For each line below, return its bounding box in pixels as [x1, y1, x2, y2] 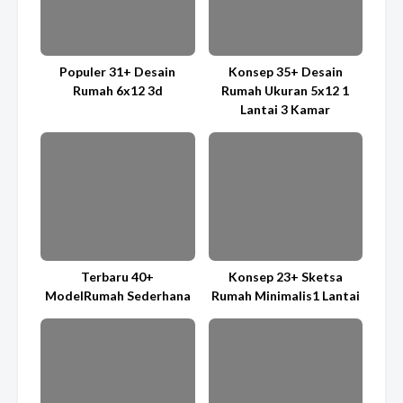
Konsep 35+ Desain [228, 63, 343, 79]
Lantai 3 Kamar [240, 101, 331, 117]
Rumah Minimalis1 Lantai [210, 287, 360, 303]
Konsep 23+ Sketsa [228, 268, 343, 284]
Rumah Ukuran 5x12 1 [221, 82, 350, 98]
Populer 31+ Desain [59, 63, 176, 79]
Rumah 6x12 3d [72, 82, 163, 98]
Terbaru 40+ [81, 268, 155, 284]
